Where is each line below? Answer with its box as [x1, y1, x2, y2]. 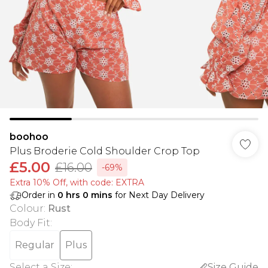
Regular [15, 239, 54, 251]
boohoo [10, 131, 48, 142]
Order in [22, 190, 57, 200]
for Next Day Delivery [112, 190, 205, 200]
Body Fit [10, 217, 50, 229]
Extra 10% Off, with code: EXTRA [10, 177, 144, 188]
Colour [10, 203, 44, 214]
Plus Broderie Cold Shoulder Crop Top [10, 145, 200, 157]
